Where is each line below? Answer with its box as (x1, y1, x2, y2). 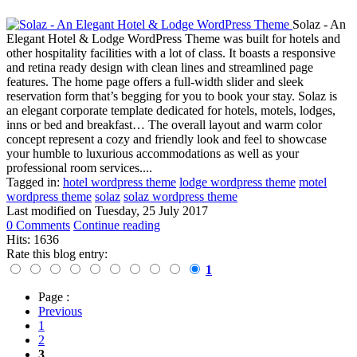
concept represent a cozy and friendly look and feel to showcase (6, 131, 327, 146)
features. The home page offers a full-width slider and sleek (6, 74, 304, 88)
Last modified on (6, 203, 95, 218)
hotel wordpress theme (63, 175, 176, 189)
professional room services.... (6, 160, 152, 175)
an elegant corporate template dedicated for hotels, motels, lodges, (6, 103, 335, 117)
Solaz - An (292, 17, 346, 31)
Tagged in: (6, 175, 60, 189)
